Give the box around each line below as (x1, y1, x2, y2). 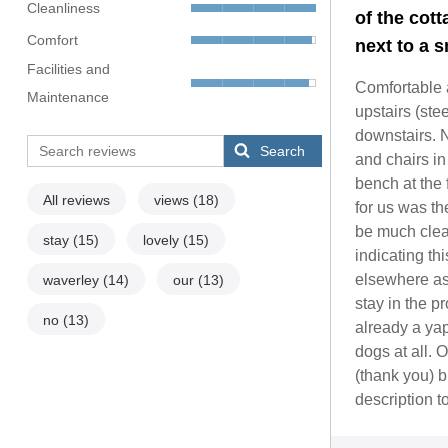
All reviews (42, 192, 110, 209)
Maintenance (26, 89, 109, 106)
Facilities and (26, 61, 110, 78)
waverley (42, 272, 103, 289)
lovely (142, 232, 183, 249)
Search (260, 143, 306, 160)
